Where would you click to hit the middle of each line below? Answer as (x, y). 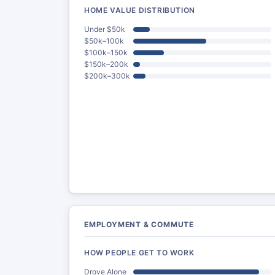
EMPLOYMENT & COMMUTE (139, 224)
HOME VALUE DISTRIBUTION (140, 10)
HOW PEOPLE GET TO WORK (139, 253)
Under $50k (105, 29)
